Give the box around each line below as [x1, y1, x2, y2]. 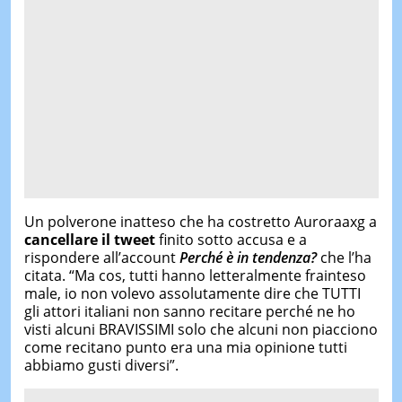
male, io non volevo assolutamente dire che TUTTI [23, 283, 361, 303]
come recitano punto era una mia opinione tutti [23, 336, 347, 357]
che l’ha [316, 247, 371, 267]
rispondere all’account [23, 247, 179, 267]
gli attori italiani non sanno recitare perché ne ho [23, 301, 355, 321]
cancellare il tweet [23, 229, 155, 249]
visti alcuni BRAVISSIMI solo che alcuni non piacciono [23, 319, 378, 339]
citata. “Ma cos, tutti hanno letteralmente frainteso [23, 265, 366, 285]
